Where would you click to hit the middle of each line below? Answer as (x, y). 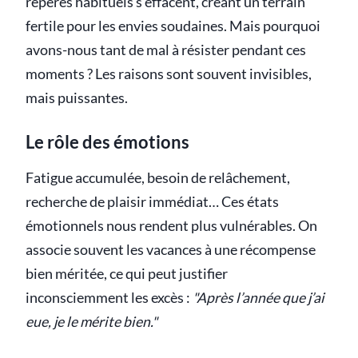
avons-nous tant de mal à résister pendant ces (166, 50)
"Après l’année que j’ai (259, 297)
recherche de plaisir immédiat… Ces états (152, 201)
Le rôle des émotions (107, 141)
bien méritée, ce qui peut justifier (127, 273)
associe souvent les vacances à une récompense (171, 249)
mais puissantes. (77, 97)
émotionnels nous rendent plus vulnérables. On (171, 225)
